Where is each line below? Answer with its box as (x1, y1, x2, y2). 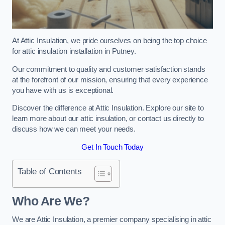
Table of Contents (18, 166, 82, 177)
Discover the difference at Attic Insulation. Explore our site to (12, 104, 204, 113)
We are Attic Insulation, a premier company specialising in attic (12, 215, 211, 224)
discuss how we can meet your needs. (12, 125, 136, 134)
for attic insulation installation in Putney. (12, 47, 136, 56)
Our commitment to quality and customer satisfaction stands (12, 65, 205, 73)
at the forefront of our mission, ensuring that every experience (12, 75, 208, 84)
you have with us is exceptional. (12, 86, 114, 94)
